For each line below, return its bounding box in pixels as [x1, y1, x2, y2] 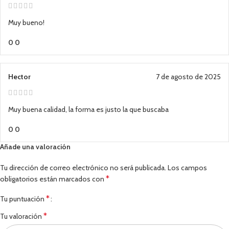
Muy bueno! [8, 18, 44, 28]
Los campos [168, 163, 207, 173]
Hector [8, 72, 31, 82]
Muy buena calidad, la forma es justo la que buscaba [8, 105, 169, 114]
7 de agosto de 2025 [156, 72, 221, 82]
